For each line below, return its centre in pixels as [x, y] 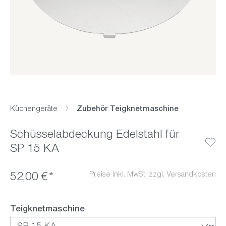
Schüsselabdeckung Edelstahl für [95, 135]
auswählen [107, 209]
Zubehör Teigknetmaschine [128, 109]
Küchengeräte [34, 109]
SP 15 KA [35, 150]
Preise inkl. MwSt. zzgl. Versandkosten [153, 175]
